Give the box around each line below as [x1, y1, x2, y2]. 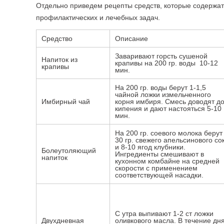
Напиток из [41, 55, 77, 63]
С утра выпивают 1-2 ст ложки [115, 209, 213, 217]
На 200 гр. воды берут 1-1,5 [115, 83, 206, 91]
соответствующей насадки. [115, 171, 203, 179]
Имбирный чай [41, 97, 90, 105]
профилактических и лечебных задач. [36, 13, 160, 21]
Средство [41, 34, 72, 42]
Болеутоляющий [41, 146, 96, 154]
